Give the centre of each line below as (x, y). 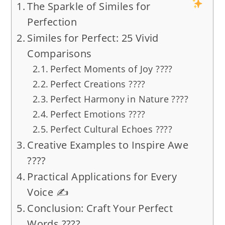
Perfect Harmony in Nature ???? (119, 99)
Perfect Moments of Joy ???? (111, 69)
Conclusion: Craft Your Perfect (100, 208)
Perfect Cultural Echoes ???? (111, 129)
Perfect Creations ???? (98, 84)
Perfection (52, 22)
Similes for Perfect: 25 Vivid (93, 38)
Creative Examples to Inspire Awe (108, 145)
